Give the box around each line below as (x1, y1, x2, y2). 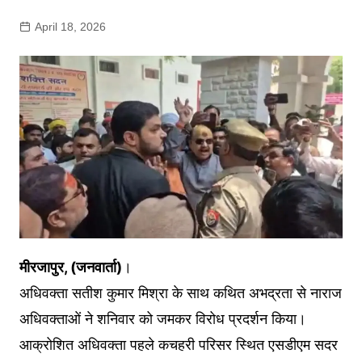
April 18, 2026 (34, 20, 106, 34)
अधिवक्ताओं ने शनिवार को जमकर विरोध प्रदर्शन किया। (19, 310, 306, 328)
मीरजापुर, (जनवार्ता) (19, 259, 122, 276)
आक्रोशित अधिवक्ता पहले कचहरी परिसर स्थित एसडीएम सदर (19, 336, 338, 354)
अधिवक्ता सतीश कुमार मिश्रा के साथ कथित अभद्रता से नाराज (19, 284, 342, 302)
